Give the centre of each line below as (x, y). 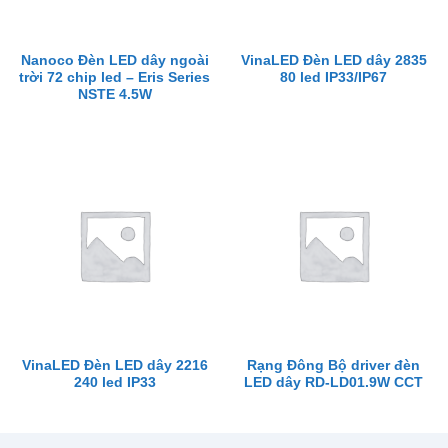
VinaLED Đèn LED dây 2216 (114, 365)
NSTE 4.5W (114, 95)
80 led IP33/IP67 (333, 78)
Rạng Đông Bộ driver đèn (333, 365)
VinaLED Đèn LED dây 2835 (333, 61)
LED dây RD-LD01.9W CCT (333, 382)
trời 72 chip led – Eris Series (114, 78)
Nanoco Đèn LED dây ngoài (114, 61)
